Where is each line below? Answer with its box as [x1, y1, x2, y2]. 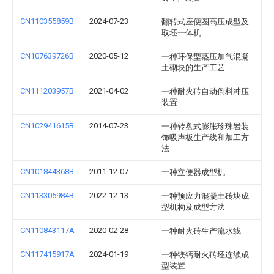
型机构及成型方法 [161, 202, 225, 212]
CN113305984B [20, 191, 74, 200]
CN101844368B [20, 167, 74, 176]
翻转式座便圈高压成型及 [161, 17, 249, 26]
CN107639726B [20, 51, 74, 61]
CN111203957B [20, 86, 74, 95]
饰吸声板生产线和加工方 [161, 133, 249, 142]
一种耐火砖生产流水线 [161, 226, 241, 235]
